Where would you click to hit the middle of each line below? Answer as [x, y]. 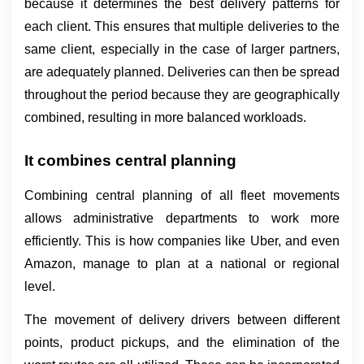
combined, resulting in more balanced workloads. [165, 118]
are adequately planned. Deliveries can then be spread [182, 72]
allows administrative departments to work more [182, 218]
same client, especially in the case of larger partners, [182, 50]
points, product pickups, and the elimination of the [182, 343]
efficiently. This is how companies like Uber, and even [182, 240]
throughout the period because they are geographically [182, 95]
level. [40, 286]
